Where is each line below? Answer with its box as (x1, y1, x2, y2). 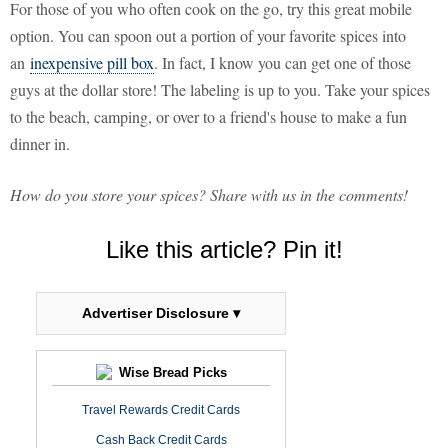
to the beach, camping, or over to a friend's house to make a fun (10, 106, 407, 128)
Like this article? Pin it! (105, 236, 343, 264)
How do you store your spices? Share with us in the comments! (10, 184, 408, 206)
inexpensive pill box (30, 52, 154, 74)
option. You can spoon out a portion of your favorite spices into (10, 25, 406, 47)
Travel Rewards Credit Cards (82, 403, 240, 418)
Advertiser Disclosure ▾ (82, 305, 240, 322)
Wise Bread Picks (114, 365, 227, 381)
